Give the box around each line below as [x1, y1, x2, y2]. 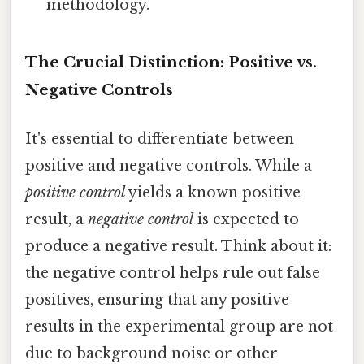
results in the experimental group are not [25, 317, 333, 336]
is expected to [193, 210, 299, 228]
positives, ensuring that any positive [25, 290, 289, 309]
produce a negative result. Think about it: [25, 236, 331, 255]
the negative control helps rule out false [25, 263, 320, 282]
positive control [25, 183, 125, 201]
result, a [25, 210, 88, 228]
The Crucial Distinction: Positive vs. [25, 53, 317, 72]
